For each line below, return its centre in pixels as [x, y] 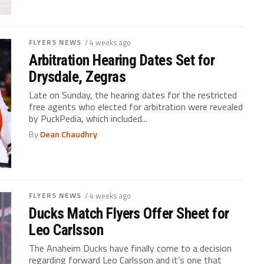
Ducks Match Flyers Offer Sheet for [129, 213]
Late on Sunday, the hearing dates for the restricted [133, 95]
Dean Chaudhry [69, 134]
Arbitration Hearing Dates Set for [122, 60]
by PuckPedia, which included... [88, 118]
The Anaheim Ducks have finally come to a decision [131, 248]
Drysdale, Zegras [77, 76]
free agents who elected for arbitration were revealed [136, 106]
